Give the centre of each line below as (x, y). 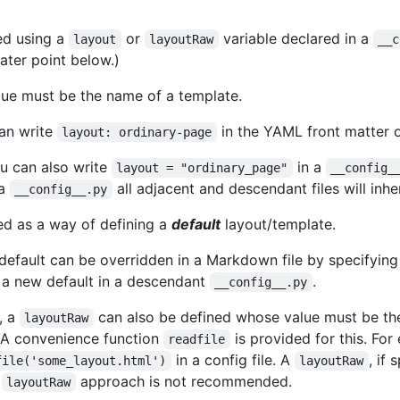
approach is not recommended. (183, 382)
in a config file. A (233, 360)
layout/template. (278, 225)
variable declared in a (296, 39)
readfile (197, 340)
